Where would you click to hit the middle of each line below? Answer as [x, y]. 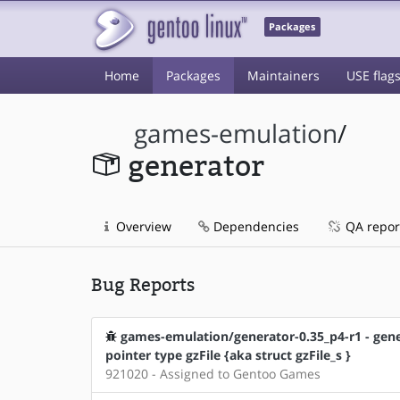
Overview [142, 226]
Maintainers [283, 75]
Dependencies [254, 226]
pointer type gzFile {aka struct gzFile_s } [228, 355]
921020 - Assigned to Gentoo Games [213, 374]
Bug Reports [143, 285]
